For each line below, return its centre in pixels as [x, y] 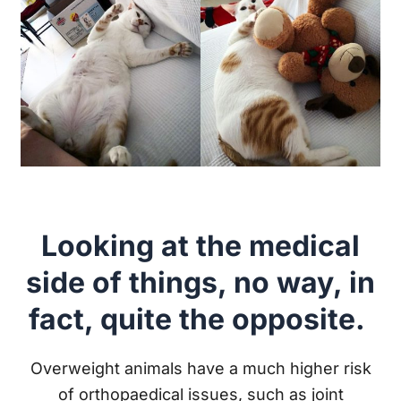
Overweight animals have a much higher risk [200, 368]
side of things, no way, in [200, 283]
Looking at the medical [200, 246]
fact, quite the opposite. [200, 320]
